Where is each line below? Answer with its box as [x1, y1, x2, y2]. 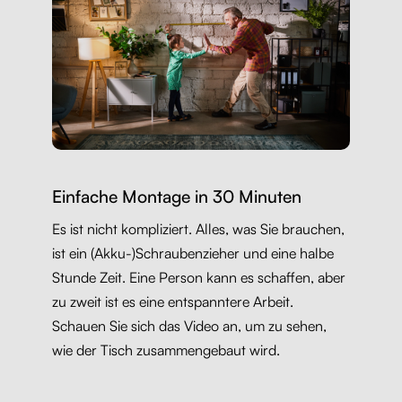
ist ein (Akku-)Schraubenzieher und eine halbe [51, 244, 334, 263]
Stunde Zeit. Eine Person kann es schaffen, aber [51, 268, 345, 287]
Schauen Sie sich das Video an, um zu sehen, [51, 317, 327, 336]
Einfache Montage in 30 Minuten [51, 186, 301, 208]
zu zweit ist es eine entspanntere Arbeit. [51, 293, 293, 311]
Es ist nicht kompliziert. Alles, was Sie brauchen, [51, 220, 345, 239]
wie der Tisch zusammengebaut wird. [51, 341, 280, 360]
